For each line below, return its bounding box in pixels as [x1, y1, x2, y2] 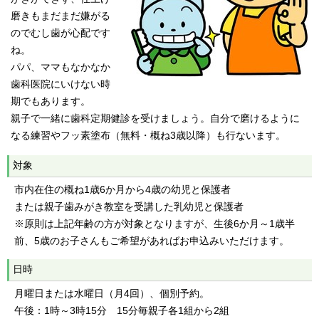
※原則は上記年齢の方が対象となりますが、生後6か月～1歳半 [14, 218, 295, 229]
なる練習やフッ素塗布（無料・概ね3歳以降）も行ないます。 [11, 130, 286, 141]
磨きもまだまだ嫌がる [11, 10, 110, 21]
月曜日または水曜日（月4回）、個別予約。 [14, 288, 209, 299]
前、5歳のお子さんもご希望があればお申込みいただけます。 [14, 235, 289, 246]
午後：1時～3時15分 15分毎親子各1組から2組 [14, 305, 229, 316]
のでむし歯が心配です [11, 27, 110, 38]
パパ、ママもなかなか [11, 61, 110, 73]
